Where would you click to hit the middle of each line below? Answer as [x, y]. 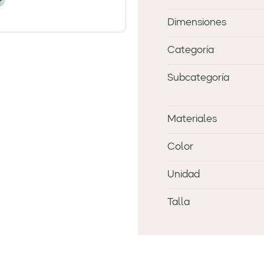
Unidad [184, 175]
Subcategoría [198, 78]
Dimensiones [197, 23]
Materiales [192, 120]
